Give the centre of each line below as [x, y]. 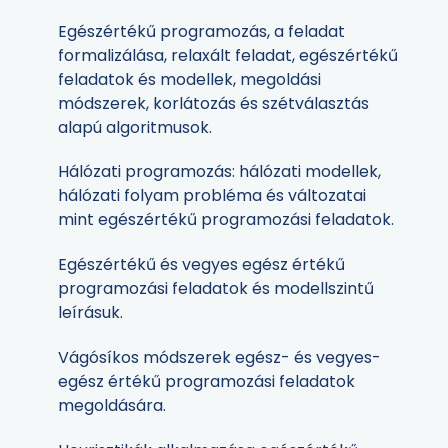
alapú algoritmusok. [135, 127]
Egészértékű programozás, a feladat [201, 31]
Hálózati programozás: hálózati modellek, [219, 172]
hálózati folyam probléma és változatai [212, 196]
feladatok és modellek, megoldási [189, 79]
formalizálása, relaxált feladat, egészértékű [228, 55]
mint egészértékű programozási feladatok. [226, 220]
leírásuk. [90, 313]
